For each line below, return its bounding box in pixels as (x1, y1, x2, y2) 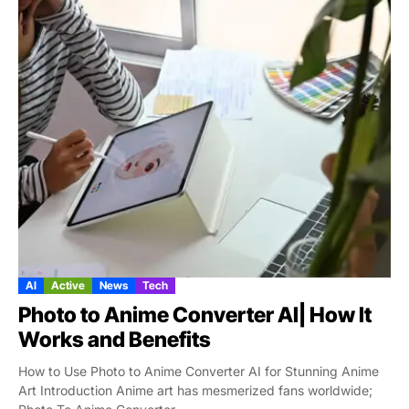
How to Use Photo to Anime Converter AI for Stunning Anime (18, 362, 379, 379)
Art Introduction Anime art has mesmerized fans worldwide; (18, 382, 372, 398)
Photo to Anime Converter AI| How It (18, 301, 372, 328)
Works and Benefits (18, 326, 211, 352)
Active (51, 278, 85, 292)
